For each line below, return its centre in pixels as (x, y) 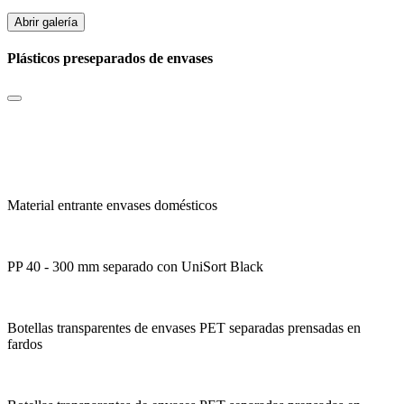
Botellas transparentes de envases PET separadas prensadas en (184, 328)
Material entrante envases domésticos (112, 206)
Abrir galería (46, 22)
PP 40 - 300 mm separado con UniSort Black (135, 267)
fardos (25, 344)
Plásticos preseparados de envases (110, 58)
